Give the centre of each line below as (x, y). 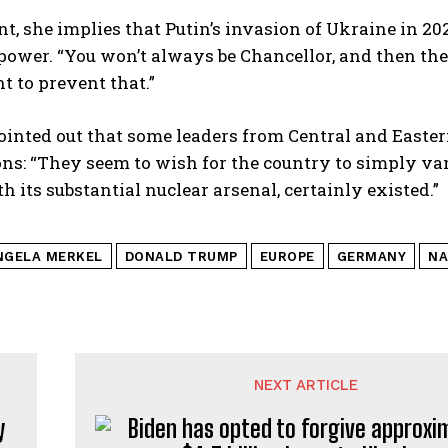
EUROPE (287, 256)
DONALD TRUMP (181, 256)
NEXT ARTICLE (305, 384)
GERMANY (371, 256)
